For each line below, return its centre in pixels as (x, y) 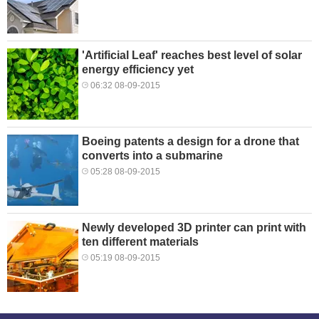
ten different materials (140, 241)
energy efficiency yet (138, 69)
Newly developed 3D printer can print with (194, 227)
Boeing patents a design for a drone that (190, 141)
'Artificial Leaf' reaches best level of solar (192, 55)
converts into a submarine (152, 155)
